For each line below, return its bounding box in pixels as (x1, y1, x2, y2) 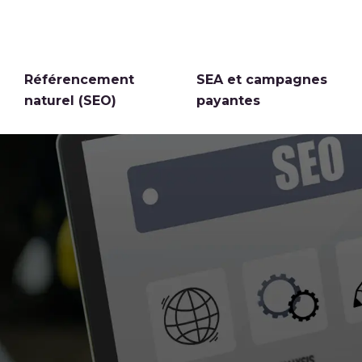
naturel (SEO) (24, 93, 116, 109)
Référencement (24, 72, 134, 88)
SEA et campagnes (196, 72, 328, 88)
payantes (196, 93, 261, 109)
